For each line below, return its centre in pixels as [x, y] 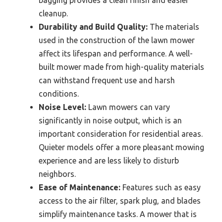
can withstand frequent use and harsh [107, 81]
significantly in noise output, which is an [110, 121]
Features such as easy [161, 188]
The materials [173, 27]
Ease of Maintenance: [80, 188]
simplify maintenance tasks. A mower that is [118, 214]
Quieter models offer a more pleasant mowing [121, 147]
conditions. [59, 94]
